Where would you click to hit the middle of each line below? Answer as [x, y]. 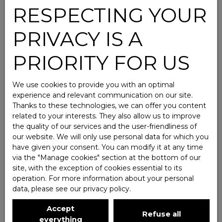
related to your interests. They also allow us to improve [107, 116]
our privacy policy [100, 189]
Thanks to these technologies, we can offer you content [109, 106]
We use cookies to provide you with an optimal [93, 85]
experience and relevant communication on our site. [103, 95]
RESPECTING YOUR [110, 15]
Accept [60, 209]
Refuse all [162, 214]
